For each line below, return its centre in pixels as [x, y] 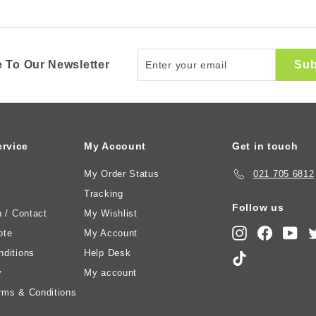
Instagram [270, 232]
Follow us [258, 207]
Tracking [104, 193]
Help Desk [108, 253]
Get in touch [265, 146]
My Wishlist [111, 213]
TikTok [262, 257]
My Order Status [122, 174]
